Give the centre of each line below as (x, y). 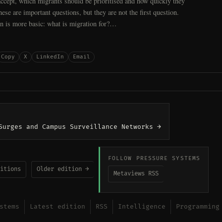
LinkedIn (50, 56)
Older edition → (63, 169)
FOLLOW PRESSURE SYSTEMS (154, 158)
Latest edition (57, 206)
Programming (198, 206)
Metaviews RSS (136, 173)
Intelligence (142, 206)
